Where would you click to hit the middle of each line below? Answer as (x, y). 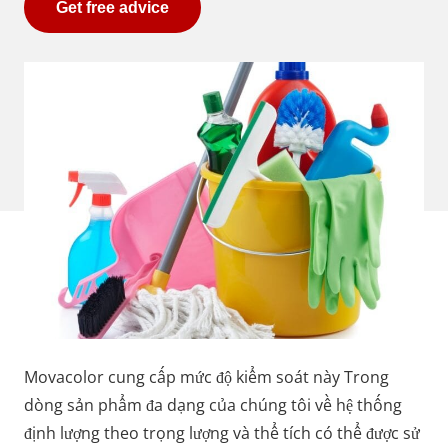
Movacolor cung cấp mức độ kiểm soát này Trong (206, 376)
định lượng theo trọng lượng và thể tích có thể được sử (222, 432)
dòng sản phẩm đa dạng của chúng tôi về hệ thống (213, 404)
